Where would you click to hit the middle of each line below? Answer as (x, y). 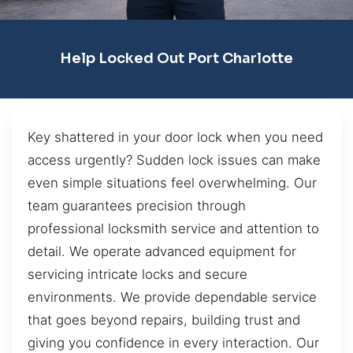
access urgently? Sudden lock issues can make (174, 160)
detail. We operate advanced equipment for (162, 251)
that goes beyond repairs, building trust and (164, 320)
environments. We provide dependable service (172, 297)
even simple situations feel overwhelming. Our (172, 182)
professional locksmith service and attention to (173, 228)
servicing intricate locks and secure (137, 274)
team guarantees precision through (137, 205)
